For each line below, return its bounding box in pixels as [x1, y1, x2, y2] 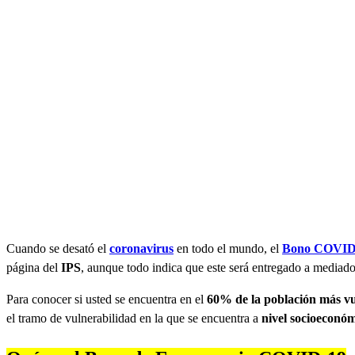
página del [6, 261, 61, 275]
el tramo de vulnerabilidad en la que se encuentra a [6, 311, 261, 326]
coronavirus [109, 242, 174, 256]
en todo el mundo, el [174, 242, 282, 256]
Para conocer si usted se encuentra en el [6, 292, 207, 307]
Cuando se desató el [6, 242, 109, 256]
